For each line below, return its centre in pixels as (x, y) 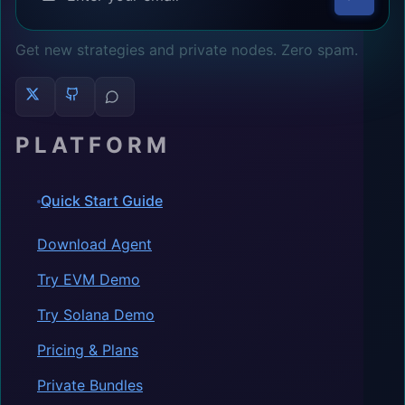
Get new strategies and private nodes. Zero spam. (187, 49)
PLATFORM (93, 145)
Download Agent (94, 244)
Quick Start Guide (102, 201)
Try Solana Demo (96, 314)
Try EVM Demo (89, 279)
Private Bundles (90, 385)
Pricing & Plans (88, 349)
